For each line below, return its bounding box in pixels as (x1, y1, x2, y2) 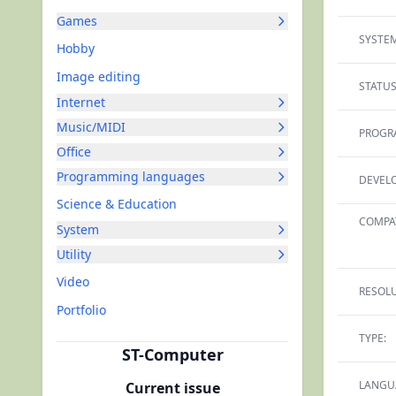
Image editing (57, 68, 141, 85)
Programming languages (57, 168, 205, 185)
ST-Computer (121, 344, 224, 365)
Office (57, 143, 91, 160)
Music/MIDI (57, 118, 126, 135)
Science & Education (57, 195, 177, 212)
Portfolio (57, 301, 106, 318)
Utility (57, 246, 91, 263)
